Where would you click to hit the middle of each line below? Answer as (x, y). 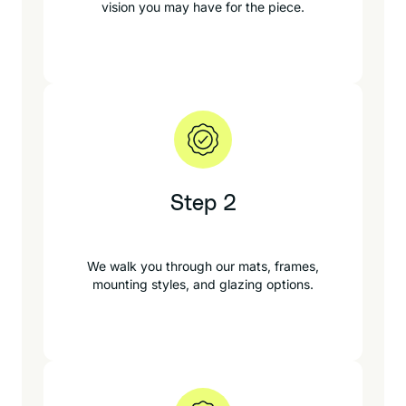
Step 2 (203, 204)
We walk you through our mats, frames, (203, 266)
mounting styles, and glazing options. (203, 284)
